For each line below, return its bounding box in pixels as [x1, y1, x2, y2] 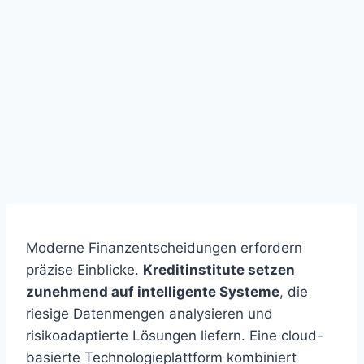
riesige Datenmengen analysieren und [26, 305, 273, 323]
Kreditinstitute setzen [143, 262, 295, 279]
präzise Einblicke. [26, 262, 143, 279]
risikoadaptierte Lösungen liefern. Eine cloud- [26, 327, 323, 344]
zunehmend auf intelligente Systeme [26, 284, 279, 301]
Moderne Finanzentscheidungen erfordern [26, 240, 302, 257]
